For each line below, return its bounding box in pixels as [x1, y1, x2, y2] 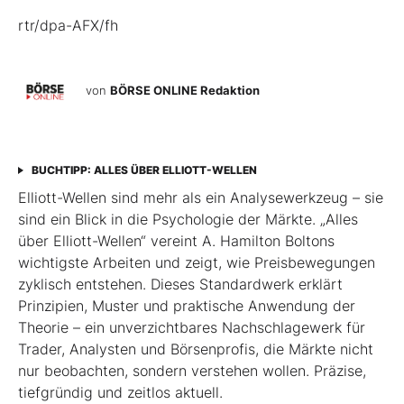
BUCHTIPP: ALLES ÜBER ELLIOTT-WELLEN [32, 163, 257, 178]
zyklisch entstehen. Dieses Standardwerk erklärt [18, 275, 343, 294]
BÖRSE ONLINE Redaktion [110, 83, 260, 98]
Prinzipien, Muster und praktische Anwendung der [18, 297, 355, 316]
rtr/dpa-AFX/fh [18, 16, 118, 35]
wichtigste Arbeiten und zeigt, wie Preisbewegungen [18, 253, 375, 272]
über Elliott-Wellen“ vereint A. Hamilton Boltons [18, 232, 335, 251]
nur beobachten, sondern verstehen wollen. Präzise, [18, 362, 366, 381]
